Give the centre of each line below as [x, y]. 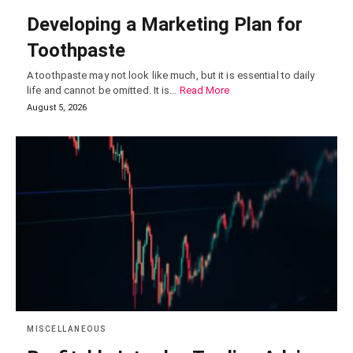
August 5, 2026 [57, 108]
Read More [204, 91]
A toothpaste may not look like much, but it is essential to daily [171, 76]
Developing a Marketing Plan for [165, 25]
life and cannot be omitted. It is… [103, 91]
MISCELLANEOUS [67, 329]
